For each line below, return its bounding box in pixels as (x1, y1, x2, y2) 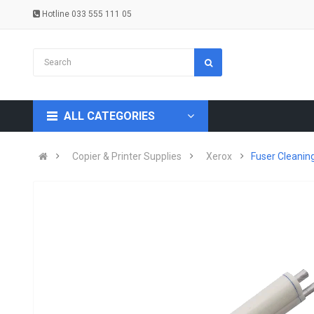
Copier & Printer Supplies (72, 150, 182, 162)
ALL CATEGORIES (64, 109, 156, 123)
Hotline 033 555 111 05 (40, 9, 132, 19)
